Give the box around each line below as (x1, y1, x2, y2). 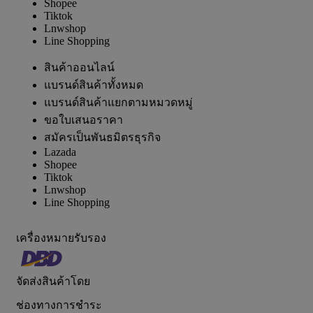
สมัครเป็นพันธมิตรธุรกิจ (44, 131, 161, 143)
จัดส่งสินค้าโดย (16, 275, 90, 287)
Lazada (44, 146, 76, 158)
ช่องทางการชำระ (16, 299, 102, 311)
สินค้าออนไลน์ (44, 61, 115, 73)
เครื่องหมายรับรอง (16, 232, 106, 244)
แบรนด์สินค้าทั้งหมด (44, 79, 143, 91)
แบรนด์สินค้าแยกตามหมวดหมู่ (44, 96, 193, 108)
